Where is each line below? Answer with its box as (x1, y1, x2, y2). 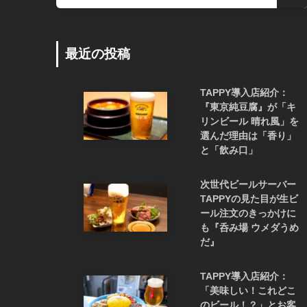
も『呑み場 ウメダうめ (200, 222, 299, 234)
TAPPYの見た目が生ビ (200, 193, 298, 205)
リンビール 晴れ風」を (200, 116, 299, 127)
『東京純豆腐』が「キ (200, 101, 296, 113)
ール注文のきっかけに (200, 208, 296, 219)
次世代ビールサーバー (200, 179, 296, 191)
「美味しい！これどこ (200, 285, 296, 297)
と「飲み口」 (200, 145, 258, 156)
